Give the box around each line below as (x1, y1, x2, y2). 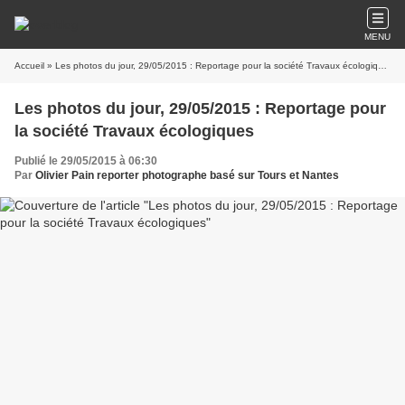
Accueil (14, 61, 44, 71)
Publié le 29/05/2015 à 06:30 (14, 155, 157, 167)
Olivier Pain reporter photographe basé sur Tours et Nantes (35, 169, 339, 182)
